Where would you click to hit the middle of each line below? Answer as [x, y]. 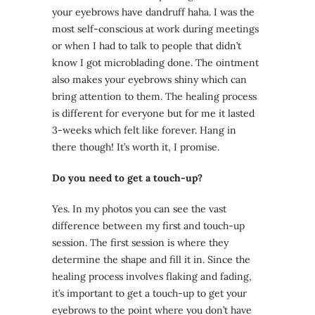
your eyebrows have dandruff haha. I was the [153, 12]
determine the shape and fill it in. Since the [151, 260]
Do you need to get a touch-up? [127, 178]
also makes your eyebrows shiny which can [149, 80]
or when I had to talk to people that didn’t [147, 46]
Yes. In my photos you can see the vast [139, 209]
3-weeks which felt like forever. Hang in [144, 130]
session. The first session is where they [140, 243]
